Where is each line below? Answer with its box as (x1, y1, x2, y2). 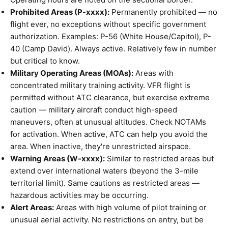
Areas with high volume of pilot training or (54, 203, 207, 212)
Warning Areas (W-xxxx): (10, 154, 105, 163)
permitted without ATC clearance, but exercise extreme (10, 93, 210, 102)
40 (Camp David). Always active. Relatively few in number (10, 44, 216, 53)
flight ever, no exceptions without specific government (10, 19, 206, 29)
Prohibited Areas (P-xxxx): (10, 7, 109, 17)
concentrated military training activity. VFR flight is (10, 80, 190, 90)
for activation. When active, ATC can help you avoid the (10, 129, 208, 139)
